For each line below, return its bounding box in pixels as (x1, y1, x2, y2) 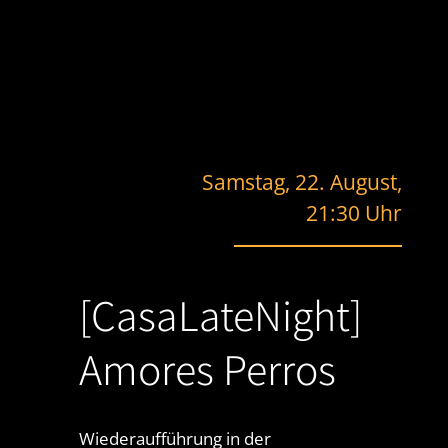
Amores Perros (78, 340, 336, 399)
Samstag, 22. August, (202, 168, 403, 197)
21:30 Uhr (306, 199, 403, 228)
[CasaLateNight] (78, 286, 362, 345)
